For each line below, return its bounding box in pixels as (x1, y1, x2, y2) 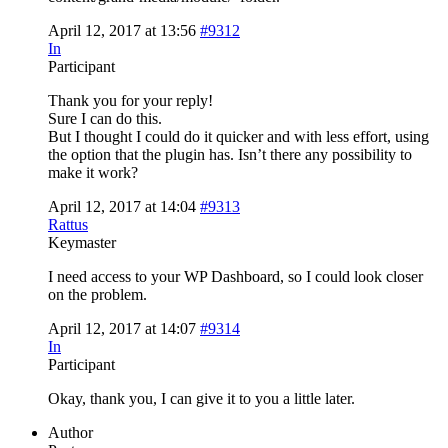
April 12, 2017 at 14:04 (48, 197, 196, 215)
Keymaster (48, 233, 116, 251)
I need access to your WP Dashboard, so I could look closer (48, 267, 423, 285)
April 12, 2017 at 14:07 (48, 319, 196, 337)
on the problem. (48, 285, 147, 303)
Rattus (48, 215, 88, 233)
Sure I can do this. (48, 109, 162, 127)
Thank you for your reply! (48, 91, 213, 109)
